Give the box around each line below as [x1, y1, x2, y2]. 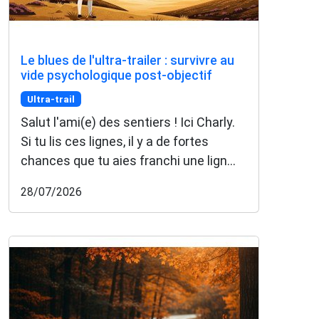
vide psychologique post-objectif [21, 67, 212, 83]
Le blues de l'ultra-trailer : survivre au [21, 52, 234, 68]
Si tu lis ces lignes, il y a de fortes [21, 134, 209, 150]
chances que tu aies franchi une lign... [21, 153, 236, 169]
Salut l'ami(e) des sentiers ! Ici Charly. [21, 115, 235, 130]
